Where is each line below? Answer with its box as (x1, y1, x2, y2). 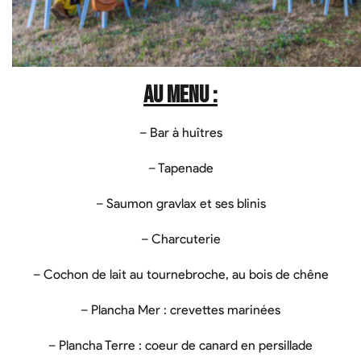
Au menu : (143, 81, 218, 110)
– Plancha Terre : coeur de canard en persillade (48, 338, 313, 353)
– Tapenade (147, 160, 214, 176)
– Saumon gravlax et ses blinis (95, 196, 266, 211)
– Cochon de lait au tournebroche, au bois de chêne (32, 267, 329, 282)
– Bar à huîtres (139, 125, 222, 140)
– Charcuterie (140, 231, 221, 247)
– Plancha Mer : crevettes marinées (81, 302, 280, 317)
